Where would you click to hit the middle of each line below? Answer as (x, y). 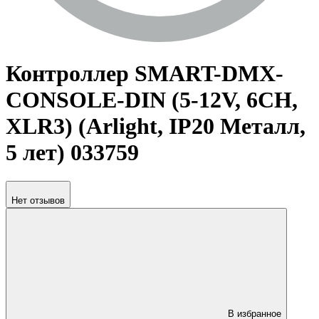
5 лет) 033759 (72, 152)
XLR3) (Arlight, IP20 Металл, (156, 126)
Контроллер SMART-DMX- (145, 73)
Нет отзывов (38, 201)
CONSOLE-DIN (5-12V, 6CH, (152, 99)
